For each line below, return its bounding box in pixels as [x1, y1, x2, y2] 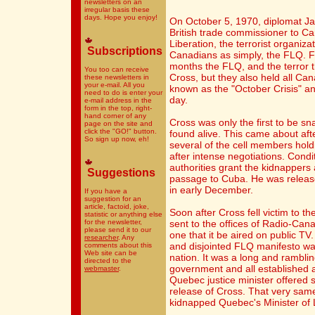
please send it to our [84, 226, 151, 233]
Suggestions [87, 167, 155, 179]
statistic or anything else [84, 210, 162, 218]
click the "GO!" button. [84, 127, 157, 135]
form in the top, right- [84, 104, 152, 112]
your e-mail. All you [84, 81, 145, 89]
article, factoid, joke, [84, 202, 149, 210]
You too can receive [84, 65, 149, 73]
